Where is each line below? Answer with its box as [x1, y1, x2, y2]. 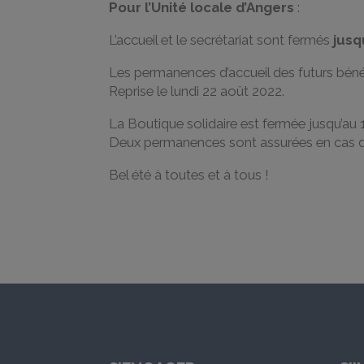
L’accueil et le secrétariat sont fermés [109, 32, 334, 49]
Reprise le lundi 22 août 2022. [109, 82, 285, 99]
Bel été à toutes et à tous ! [109, 166, 270, 183]
